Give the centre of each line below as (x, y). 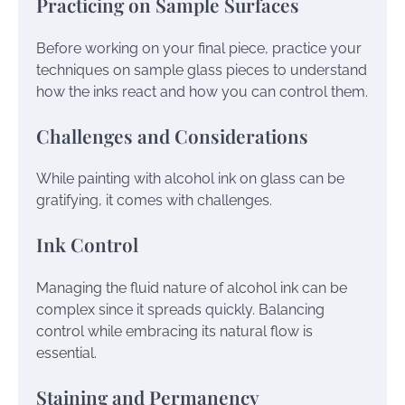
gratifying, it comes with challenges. (154, 201)
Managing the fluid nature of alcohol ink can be (192, 288)
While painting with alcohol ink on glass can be (190, 179)
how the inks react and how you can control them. (202, 91)
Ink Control (87, 245)
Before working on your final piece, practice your (199, 48)
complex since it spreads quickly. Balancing (180, 310)
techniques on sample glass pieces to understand (202, 70)
